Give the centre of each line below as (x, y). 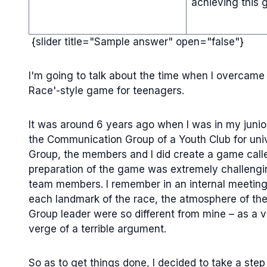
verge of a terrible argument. (97, 229)
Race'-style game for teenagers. (106, 90)
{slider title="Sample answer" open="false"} (136, 41)
